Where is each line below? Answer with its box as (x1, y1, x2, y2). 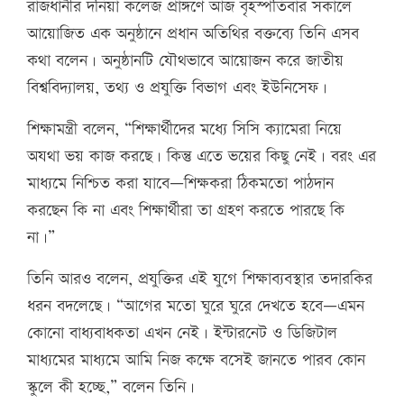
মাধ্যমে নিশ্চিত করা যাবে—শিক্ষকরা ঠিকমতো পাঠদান (27, 172, 334, 196)
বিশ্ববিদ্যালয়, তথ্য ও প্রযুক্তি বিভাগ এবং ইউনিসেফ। (27, 77, 327, 100)
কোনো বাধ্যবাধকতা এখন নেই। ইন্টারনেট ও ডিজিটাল (27, 322, 337, 345)
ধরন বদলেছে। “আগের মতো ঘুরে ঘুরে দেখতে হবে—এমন (27, 295, 364, 318)
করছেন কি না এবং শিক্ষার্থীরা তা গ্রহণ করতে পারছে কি (27, 199, 344, 223)
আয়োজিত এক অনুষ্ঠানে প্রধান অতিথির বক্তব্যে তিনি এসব (27, 23, 359, 46)
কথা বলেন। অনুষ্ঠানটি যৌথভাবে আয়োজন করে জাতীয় (27, 50, 344, 73)
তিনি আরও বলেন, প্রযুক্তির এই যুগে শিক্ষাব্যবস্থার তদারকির (27, 268, 372, 291)
